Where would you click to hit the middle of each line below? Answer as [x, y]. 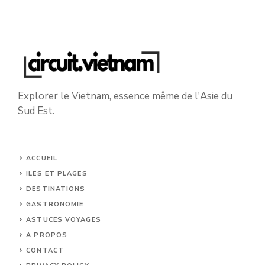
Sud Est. [36, 111]
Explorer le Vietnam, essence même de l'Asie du [125, 96]
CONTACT [45, 250]
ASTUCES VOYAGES [64, 219]
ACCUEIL [42, 158]
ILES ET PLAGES [57, 173]
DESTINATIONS [56, 189]
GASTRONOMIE [55, 204]
